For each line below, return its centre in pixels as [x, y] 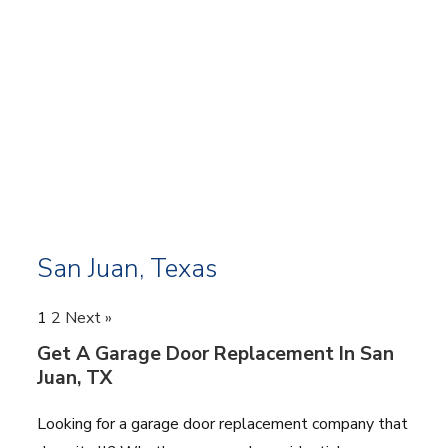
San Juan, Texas [127, 268]
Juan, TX [75, 377]
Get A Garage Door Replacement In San [216, 353]
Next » [89, 317]
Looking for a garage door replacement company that [223, 423]
